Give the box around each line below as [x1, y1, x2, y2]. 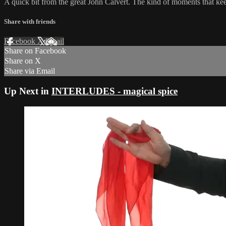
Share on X [5, 56, 41, 66]
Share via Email [5, 67, 55, 76]
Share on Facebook [5, 46, 66, 55]
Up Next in [4, 86, 51, 96]
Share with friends [4, 18, 55, 26]
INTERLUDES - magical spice [51, 86, 178, 96]
